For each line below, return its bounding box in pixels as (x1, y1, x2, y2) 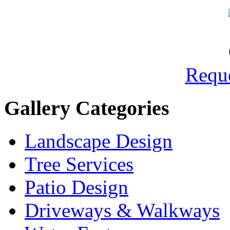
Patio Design (25, 176, 128, 199)
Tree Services (25, 153, 133, 176)
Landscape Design (25, 130, 172, 152)
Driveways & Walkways (25, 199, 220, 222)
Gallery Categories (4, 96, 169, 120)
